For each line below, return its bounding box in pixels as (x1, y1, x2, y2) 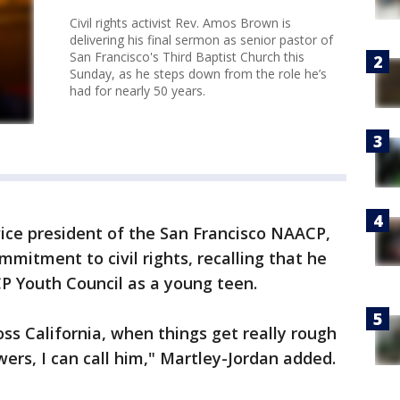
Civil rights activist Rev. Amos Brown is (70, 14, 291, 31)
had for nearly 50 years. (70, 82, 205, 99)
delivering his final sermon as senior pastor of (70, 31, 333, 48)
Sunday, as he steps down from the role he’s (70, 65, 327, 82)
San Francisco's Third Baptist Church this (70, 48, 304, 65)
